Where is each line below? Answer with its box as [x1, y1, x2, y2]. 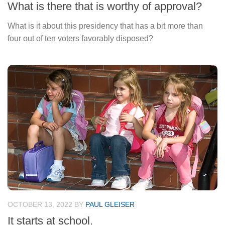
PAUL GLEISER [85, 200, 135, 208]
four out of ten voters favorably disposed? [8, 34, 153, 43]
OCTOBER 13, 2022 [8, 200, 72, 208]
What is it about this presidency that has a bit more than [8, 21, 203, 30]
